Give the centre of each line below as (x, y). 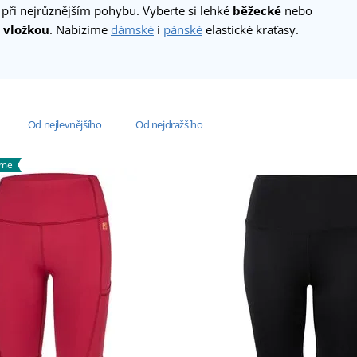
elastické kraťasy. (251, 30)
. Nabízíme (80, 30)
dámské (132, 30)
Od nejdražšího (169, 124)
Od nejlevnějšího (65, 124)
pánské (183, 30)
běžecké (257, 11)
